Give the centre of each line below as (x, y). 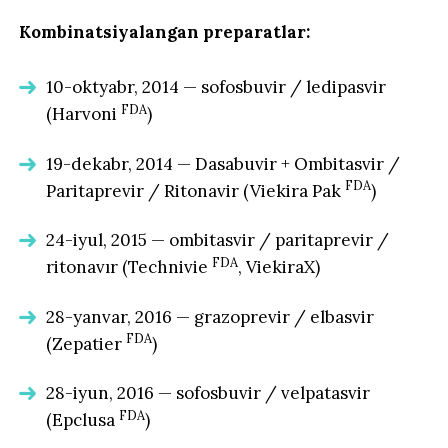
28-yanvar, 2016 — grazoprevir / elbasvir (210, 316)
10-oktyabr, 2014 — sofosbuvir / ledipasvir (216, 87)
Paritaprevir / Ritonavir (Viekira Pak (196, 190)
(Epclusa (83, 420)
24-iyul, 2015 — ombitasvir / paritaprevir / (218, 240)
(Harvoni (84, 114)
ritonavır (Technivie (129, 267)
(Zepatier (86, 343)
